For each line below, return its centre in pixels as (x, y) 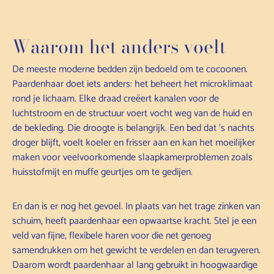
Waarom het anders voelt (119, 46)
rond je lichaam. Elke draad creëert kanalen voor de (116, 98)
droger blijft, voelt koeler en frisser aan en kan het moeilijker (134, 143)
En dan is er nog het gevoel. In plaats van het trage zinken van (136, 206)
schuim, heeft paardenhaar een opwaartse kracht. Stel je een (134, 221)
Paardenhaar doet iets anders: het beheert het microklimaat (132, 84)
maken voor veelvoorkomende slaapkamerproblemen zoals (132, 157)
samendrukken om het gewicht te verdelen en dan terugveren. (136, 250)
